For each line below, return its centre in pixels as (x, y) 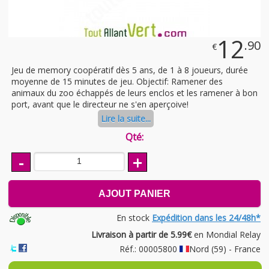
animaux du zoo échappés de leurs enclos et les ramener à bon (134, 93)
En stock (134, 217)
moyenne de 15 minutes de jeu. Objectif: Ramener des (117, 82)
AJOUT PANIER (134, 193)
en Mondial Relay (226, 234)
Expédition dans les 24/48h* (206, 217)
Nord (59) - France (225, 249)
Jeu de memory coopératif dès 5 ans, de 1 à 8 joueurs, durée (130, 70)
